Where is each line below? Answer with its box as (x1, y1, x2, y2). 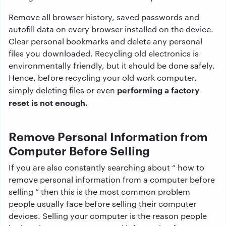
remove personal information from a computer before (9, 174, 215, 185)
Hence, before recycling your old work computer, (9, 72, 197, 83)
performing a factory (115, 84, 199, 95)
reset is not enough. (9, 97, 88, 108)
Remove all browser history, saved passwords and (9, 12, 199, 22)
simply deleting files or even (9, 85, 115, 95)
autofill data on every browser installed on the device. (9, 24, 213, 34)
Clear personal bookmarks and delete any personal (9, 36, 202, 46)
